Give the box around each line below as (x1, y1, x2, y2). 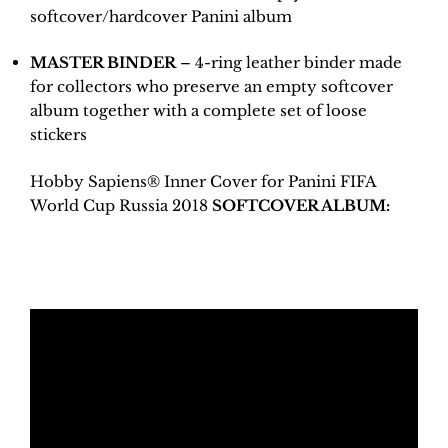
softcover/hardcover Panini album (30, 6, 292, 26)
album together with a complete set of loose (30, 101, 367, 120)
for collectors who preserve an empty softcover (30, 77, 393, 96)
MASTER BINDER (30, 53, 176, 72)
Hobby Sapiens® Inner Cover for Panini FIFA (30, 171, 376, 191)
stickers (30, 125, 87, 144)
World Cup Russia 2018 (30, 195, 208, 215)
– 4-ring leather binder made (176, 53, 402, 72)
